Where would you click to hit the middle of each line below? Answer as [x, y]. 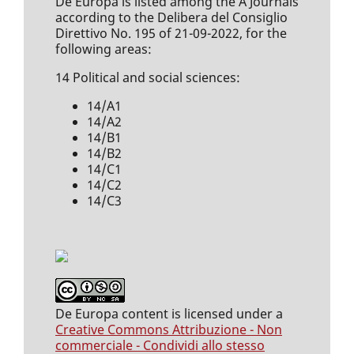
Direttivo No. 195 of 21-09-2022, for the [171, 33]
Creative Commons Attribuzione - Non [168, 329]
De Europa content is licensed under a [169, 313]
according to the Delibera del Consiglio [171, 17]
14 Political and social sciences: [149, 77]
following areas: [103, 49]
